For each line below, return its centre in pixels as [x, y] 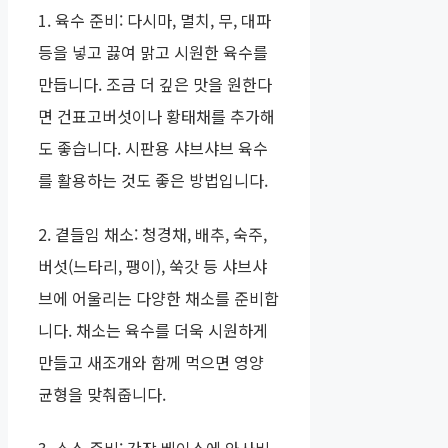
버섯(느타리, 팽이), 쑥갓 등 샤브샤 [152, 266]
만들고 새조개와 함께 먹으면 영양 [151, 362]
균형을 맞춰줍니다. [102, 394]
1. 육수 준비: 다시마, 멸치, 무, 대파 [154, 20]
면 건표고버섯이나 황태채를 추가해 [156, 116]
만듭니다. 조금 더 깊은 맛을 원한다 [155, 84]
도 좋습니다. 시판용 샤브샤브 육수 [153, 148]
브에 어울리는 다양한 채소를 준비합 [158, 298]
